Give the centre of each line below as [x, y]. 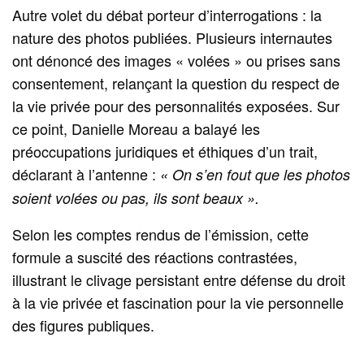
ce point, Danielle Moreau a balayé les [136, 128]
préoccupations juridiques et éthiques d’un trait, [165, 151]
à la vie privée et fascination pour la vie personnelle [178, 302]
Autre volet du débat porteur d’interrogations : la [167, 14]
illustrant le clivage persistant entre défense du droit [179, 279]
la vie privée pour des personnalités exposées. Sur [176, 105]
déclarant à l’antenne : [87, 173]
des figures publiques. [84, 325]
